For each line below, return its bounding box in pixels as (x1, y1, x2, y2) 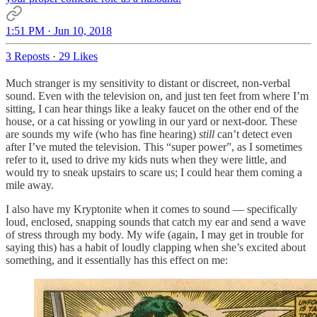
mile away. (6, 178, 54, 191)
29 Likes (59, 50, 98, 62)
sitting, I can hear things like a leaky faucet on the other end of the (6, 102, 299, 115)
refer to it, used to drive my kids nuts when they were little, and (6, 153, 287, 166)
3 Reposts (6, 50, 50, 62)
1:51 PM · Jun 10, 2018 (6, 24, 112, 37)
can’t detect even (214, 127, 292, 140)
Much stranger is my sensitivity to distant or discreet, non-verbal (6, 76, 290, 89)
